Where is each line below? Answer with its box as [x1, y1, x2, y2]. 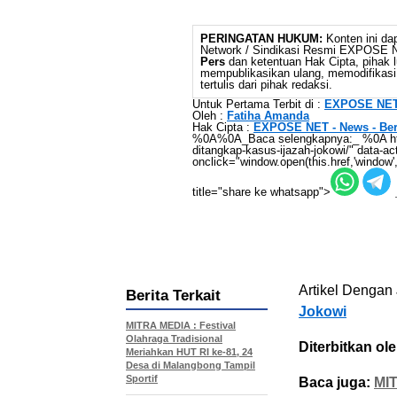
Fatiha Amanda [227, 109, 309, 122]
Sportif [126, 373, 158, 384]
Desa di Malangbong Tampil [126, 360, 255, 370]
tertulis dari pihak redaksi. [200, 78, 332, 91]
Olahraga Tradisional [126, 333, 222, 344]
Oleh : [192, 109, 227, 122]
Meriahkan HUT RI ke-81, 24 [126, 346, 253, 357]
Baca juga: [299, 375, 370, 390]
